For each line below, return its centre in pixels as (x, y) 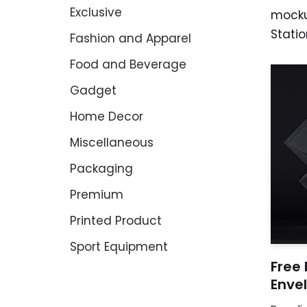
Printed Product (116, 220)
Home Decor (107, 116)
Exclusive (96, 12)
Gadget (93, 90)
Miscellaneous (112, 142)
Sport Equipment (119, 246)
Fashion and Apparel (131, 38)
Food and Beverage (128, 64)
